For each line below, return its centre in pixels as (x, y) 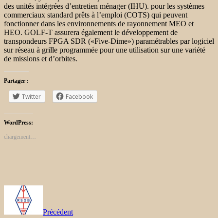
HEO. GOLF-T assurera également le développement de (91, 32)
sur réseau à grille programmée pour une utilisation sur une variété (105, 50)
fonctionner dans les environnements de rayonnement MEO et (99, 23)
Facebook (79, 96)
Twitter (31, 96)
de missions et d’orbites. (41, 58)
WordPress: (18, 122)
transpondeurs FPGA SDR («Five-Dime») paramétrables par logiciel (109, 41)
